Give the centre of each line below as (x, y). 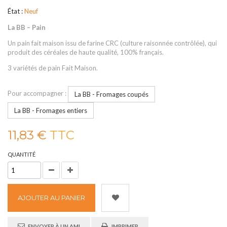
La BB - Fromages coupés (111, 94)
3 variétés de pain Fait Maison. (53, 68)
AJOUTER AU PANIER (51, 198)
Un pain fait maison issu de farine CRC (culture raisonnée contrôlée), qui (112, 43)
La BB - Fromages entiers (51, 110)
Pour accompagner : (38, 93)
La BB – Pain (27, 27)
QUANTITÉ (22, 154)
